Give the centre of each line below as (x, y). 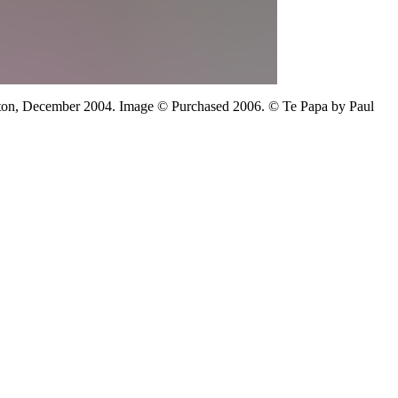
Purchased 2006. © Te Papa (250, 107)
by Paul (351, 107)
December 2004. (69, 107)
